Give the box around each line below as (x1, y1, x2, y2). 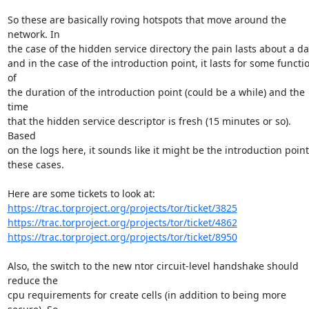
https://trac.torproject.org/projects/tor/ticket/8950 (7, 230, 237, 243)
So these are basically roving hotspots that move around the (7, 13, 286, 26)
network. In (7, 28, 60, 41)
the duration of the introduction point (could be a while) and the (7, 86, 305, 99)
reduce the (7, 274, 58, 287)
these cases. (7, 158, 64, 171)
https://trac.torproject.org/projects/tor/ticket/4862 (7, 216, 237, 229)
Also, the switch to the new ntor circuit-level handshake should (7, 259, 299, 272)
